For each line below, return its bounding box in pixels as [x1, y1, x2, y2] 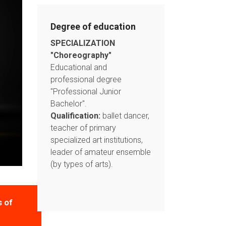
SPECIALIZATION [50, 38, 115, 48]
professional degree [50, 75, 122, 84]
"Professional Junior [50, 87, 121, 96]
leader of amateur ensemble [50, 147, 151, 157]
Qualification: [50, 111, 100, 121]
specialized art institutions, [50, 135, 143, 145]
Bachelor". [50, 99, 87, 108]
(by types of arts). [50, 159, 113, 169]
